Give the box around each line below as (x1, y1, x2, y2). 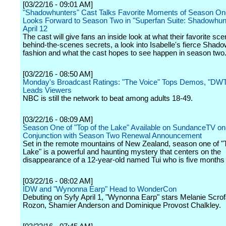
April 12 (23, 25, 47, 33)
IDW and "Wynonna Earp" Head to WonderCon (23, 185, 177, 193)
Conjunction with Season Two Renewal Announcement (23, 132, 202, 140)
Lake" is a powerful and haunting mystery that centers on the (23, 148, 221, 156)
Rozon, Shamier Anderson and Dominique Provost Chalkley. (23, 201, 221, 209)
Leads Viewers (23, 86, 72, 94)
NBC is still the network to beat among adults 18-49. (23, 94, 193, 102)
